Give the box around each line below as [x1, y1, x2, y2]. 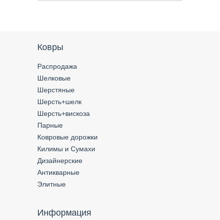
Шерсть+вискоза [37, 109, 90, 117]
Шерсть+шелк [37, 97, 82, 106]
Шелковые [37, 74, 71, 82]
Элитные [37, 180, 66, 188]
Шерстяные [37, 85, 75, 94]
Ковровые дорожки [37, 133, 98, 141]
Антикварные [37, 168, 80, 176]
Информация [37, 207, 91, 218]
